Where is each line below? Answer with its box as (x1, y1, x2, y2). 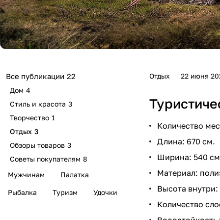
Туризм (53, 188, 78, 197)
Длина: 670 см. (157, 136, 215, 146)
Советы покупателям (10, 155, 81, 164)
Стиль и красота (10, 100, 66, 109)
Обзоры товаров (10, 141, 65, 150)
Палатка (60, 170, 89, 179)
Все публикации (6, 72, 64, 81)
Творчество (10, 113, 49, 122)
